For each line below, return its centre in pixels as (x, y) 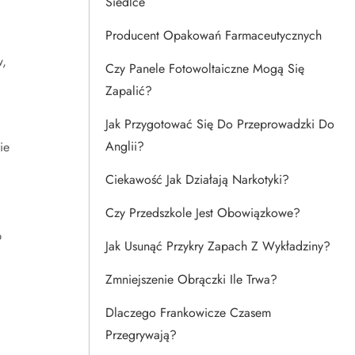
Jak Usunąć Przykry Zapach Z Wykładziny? (218, 246)
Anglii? (125, 146)
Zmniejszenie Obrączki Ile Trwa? (191, 279)
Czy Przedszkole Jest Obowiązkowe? (203, 213)
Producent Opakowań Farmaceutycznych (214, 35)
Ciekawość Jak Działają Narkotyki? (197, 179)
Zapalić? (129, 91)
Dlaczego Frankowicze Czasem (188, 313)
